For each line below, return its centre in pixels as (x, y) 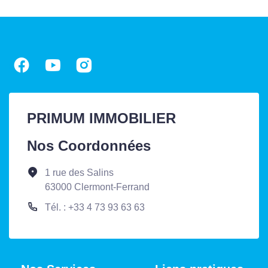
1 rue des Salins (79, 172)
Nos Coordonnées (89, 145)
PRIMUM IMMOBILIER (101, 118)
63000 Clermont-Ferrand (97, 187)
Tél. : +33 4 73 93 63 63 (95, 207)
